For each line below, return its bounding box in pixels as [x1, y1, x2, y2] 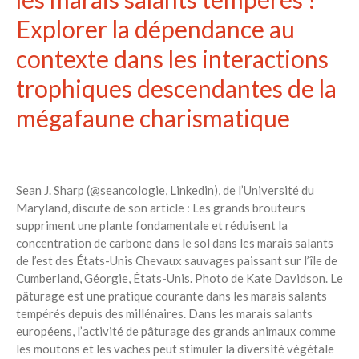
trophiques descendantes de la [16, 73, 337, 103]
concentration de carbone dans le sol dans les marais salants [16, 235, 333, 250]
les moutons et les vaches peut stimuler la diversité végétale [16, 341, 334, 356]
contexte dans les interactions [16, 43, 329, 73]
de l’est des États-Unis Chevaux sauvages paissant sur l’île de [16, 252, 337, 268]
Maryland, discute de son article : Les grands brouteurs [16, 200, 305, 215]
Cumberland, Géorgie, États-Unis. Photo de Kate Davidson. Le [16, 270, 343, 285]
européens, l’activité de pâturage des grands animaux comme [16, 323, 336, 338]
